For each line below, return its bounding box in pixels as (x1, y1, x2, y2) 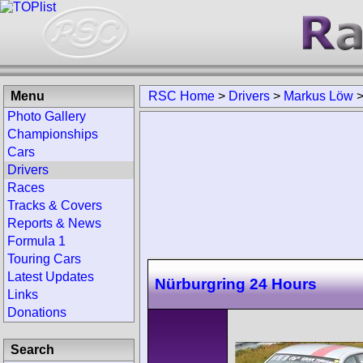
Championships (7, 127, 98, 141)
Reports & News (7, 216, 101, 230)
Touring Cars (7, 252, 81, 266)
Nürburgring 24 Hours (155, 275, 317, 293)
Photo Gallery (7, 109, 86, 123)
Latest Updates (7, 270, 94, 284)
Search (11, 343, 54, 357)
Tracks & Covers (7, 199, 102, 212)
